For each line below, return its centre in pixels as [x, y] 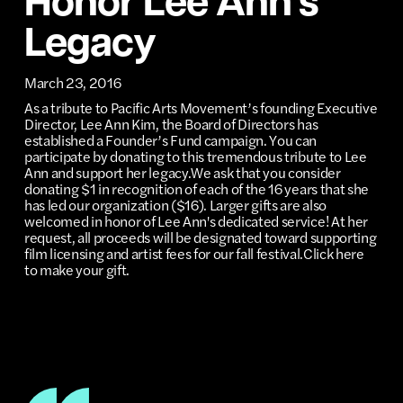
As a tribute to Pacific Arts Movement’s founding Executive [201, 107]
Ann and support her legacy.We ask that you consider [182, 172]
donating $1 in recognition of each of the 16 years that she [196, 188]
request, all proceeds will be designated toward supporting [200, 237]
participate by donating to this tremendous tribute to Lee [195, 156]
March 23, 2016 [72, 82]
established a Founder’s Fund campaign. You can [170, 139]
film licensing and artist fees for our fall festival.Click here [194, 253]
